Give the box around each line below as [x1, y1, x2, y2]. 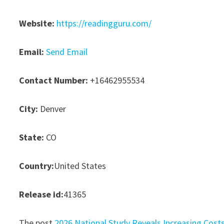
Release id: [19, 188, 64, 200]
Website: [19, 17, 55, 29]
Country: [19, 160, 54, 171]
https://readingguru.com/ [56, 17, 152, 29]
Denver [38, 103, 66, 114]
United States [54, 160, 106, 171]
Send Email [46, 46, 88, 57]
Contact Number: [19, 74, 88, 86]
